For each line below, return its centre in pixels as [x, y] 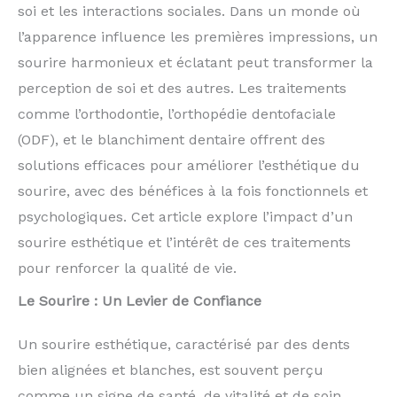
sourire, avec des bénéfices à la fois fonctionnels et [193, 191]
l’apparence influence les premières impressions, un [198, 37]
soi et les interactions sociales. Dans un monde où [189, 12]
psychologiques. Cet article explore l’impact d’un [185, 217]
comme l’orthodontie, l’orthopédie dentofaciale [177, 114]
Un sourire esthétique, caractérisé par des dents [184, 345]
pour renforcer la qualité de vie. [127, 269]
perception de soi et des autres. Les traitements [182, 89]
